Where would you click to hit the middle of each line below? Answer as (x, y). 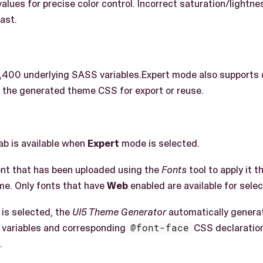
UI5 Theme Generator (119, 212)
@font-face (160, 227)
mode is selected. (159, 143)
